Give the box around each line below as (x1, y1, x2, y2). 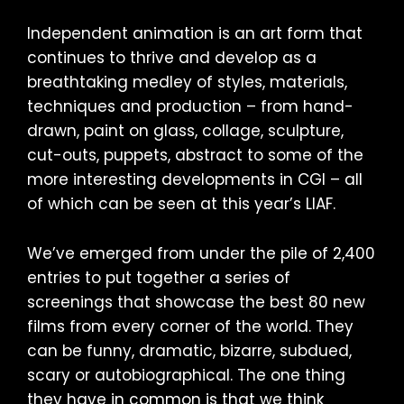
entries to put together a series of (27, 266, 290, 289)
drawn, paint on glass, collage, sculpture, (27, 119, 344, 142)
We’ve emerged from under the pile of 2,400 (27, 242, 375, 264)
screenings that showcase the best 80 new (27, 290, 365, 313)
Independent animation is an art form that (27, 22, 363, 44)
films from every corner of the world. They (27, 315, 353, 337)
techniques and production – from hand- (27, 95, 353, 117)
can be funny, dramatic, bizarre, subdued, (27, 339, 352, 362)
